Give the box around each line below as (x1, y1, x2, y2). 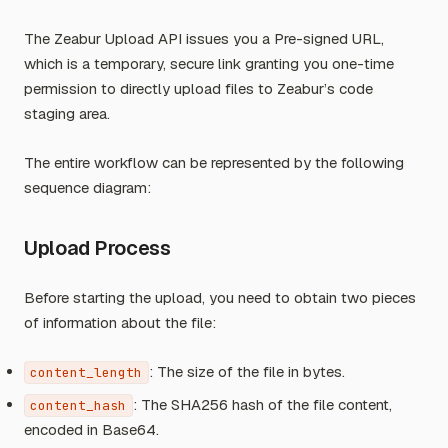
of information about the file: (24, 313, 216, 332)
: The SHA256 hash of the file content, (132, 395, 392, 414)
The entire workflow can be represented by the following (24, 153, 404, 172)
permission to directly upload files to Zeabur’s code (24, 79, 373, 98)
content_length (30, 364, 143, 381)
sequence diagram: (24, 178, 151, 197)
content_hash (30, 397, 127, 414)
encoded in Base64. (24, 420, 159, 439)
